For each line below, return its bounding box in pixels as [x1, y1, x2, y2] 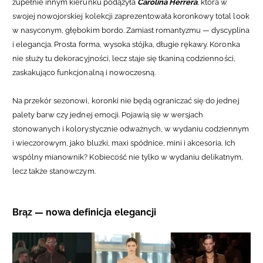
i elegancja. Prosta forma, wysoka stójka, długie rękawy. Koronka [12, 39, 240, 49]
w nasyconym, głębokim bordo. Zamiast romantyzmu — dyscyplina [12, 25, 250, 35]
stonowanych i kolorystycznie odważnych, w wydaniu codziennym [12, 124, 249, 133]
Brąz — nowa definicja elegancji [12, 206, 156, 218]
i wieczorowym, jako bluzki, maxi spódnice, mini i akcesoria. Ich [12, 138, 235, 147]
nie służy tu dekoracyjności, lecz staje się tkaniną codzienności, [12, 53, 235, 63]
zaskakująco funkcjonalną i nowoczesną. [12, 68, 156, 77]
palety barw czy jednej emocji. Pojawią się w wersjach [12, 110, 204, 119]
